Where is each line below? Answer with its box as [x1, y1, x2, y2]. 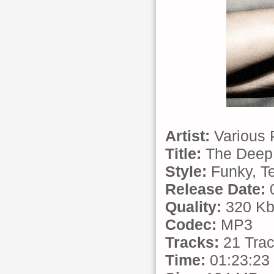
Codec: [165, 216, 217, 233]
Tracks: [165, 234, 219, 251]
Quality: [165, 198, 221, 215]
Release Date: [165, 180, 265, 198]
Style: [165, 163, 207, 180]
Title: [165, 145, 201, 162]
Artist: [165, 127, 210, 144]
